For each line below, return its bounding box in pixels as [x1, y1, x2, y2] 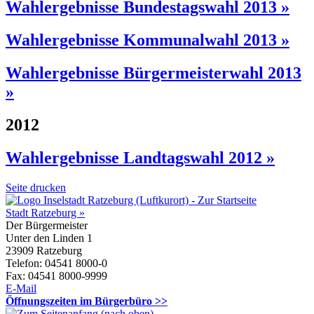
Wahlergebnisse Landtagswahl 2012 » [6, 149, 275, 167]
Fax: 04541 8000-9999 [6, 269, 107, 282]
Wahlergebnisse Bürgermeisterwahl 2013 [6, 64, 301, 83]
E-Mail [6, 282, 36, 294]
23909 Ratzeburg [6, 244, 82, 257]
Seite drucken [6, 181, 66, 193]
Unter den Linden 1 [6, 231, 93, 244]
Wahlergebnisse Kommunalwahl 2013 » [6, 31, 289, 50]
